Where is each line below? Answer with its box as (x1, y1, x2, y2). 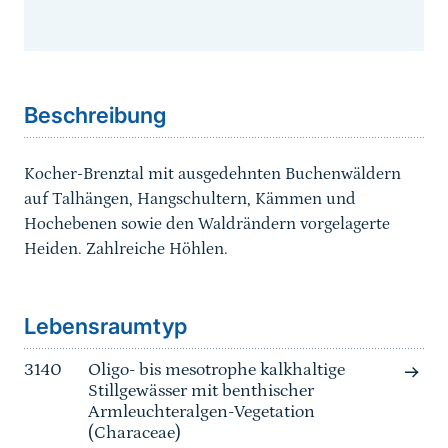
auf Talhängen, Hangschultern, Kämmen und (24, 189, 356, 210)
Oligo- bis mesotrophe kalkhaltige (88, 360, 345, 381)
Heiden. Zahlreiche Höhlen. (24, 239, 228, 260)
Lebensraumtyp (24, 313, 187, 340)
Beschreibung (24, 102, 166, 129)
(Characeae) (88, 423, 181, 444)
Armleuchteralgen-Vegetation (88, 402, 315, 423)
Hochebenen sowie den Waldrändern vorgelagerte (24, 214, 390, 235)
